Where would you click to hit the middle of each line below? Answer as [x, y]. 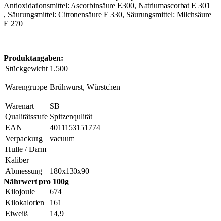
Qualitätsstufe [27, 116]
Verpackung [24, 138]
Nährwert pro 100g [36, 181]
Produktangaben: [34, 58]
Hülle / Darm [26, 149]
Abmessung [24, 171]
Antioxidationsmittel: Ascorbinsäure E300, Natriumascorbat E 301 [107, 5]
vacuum [62, 138]
